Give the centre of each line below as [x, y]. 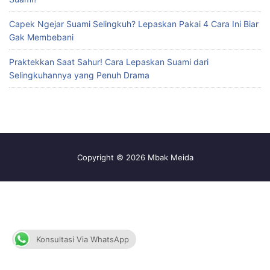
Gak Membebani [41, 37]
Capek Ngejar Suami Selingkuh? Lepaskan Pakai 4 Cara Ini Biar [134, 24]
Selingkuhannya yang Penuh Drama [79, 75]
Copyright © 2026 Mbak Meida [135, 157]
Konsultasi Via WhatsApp [83, 239]
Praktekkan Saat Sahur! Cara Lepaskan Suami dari [109, 61]
